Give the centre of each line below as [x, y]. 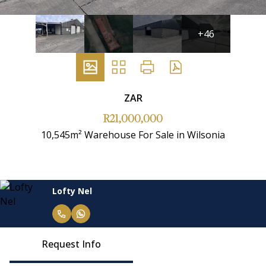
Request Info [71, 244]
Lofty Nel [72, 191]
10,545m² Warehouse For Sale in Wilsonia [133, 135]
